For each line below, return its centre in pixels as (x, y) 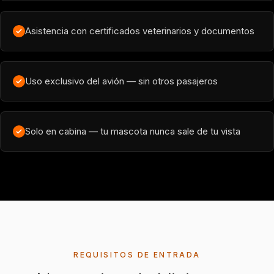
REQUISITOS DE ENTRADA (137, 255)
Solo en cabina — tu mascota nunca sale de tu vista (133, 131)
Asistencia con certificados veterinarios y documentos (140, 31)
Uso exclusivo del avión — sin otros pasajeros (121, 81)
